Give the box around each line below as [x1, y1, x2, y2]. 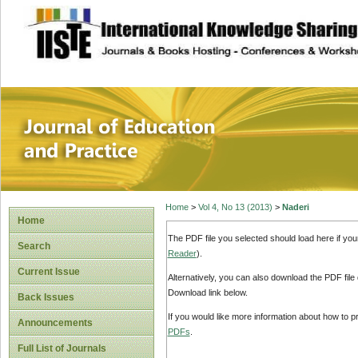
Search [18, 241, 50, 252]
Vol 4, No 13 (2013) [197, 202, 272, 213]
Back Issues [18, 292, 74, 303]
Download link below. [167, 288, 248, 298]
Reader [167, 248, 197, 258]
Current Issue [18, 266, 80, 277]
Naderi [281, 202, 309, 213]
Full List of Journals [18, 343, 106, 354]
